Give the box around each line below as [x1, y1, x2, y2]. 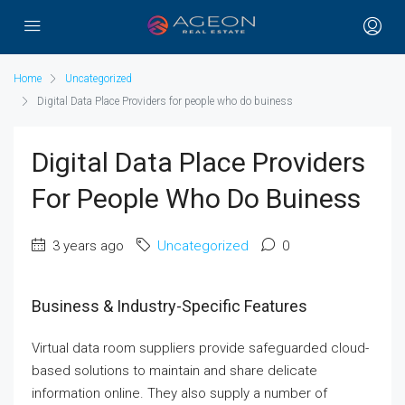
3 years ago [49, 238, 124, 254]
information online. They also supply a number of [32, 385, 327, 401]
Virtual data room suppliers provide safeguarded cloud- [32, 340, 369, 356]
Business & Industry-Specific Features [32, 297, 307, 316]
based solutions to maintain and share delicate [32, 363, 317, 379]
